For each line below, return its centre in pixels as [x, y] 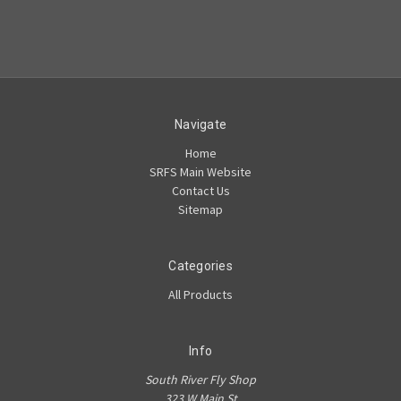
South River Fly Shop [200, 379]
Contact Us [200, 190]
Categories [200, 265]
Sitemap [200, 209]
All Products [200, 294]
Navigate [200, 124]
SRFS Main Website [200, 171]
